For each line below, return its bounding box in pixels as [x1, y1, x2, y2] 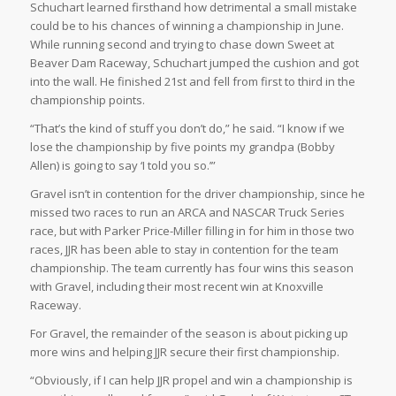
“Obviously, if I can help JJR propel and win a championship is [29, 372, 353, 389]
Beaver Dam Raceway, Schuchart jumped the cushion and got [29, 54, 359, 71]
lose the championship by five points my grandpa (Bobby [29, 138, 335, 155]
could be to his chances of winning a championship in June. [29, 17, 344, 34]
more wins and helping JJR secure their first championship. [29, 344, 339, 361]
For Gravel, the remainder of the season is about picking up [29, 325, 348, 342]
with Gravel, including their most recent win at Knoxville [29, 278, 324, 294]
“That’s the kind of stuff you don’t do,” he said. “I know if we [29, 119, 345, 136]
